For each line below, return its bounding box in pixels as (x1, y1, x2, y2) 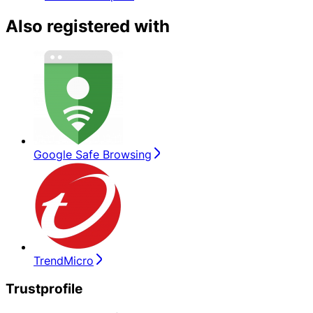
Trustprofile (6, 280, 82, 297)
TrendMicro (34, 254, 94, 268)
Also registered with (6, 16, 170, 37)
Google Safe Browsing (34, 147, 152, 162)
